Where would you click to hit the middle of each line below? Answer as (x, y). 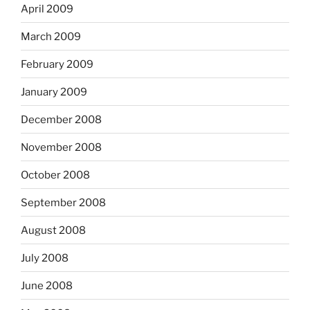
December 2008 (61, 119)
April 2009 (47, 9)
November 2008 (61, 147)
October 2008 (55, 175)
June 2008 (47, 285)
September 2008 (63, 202)
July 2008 (45, 258)
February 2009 (57, 64)
